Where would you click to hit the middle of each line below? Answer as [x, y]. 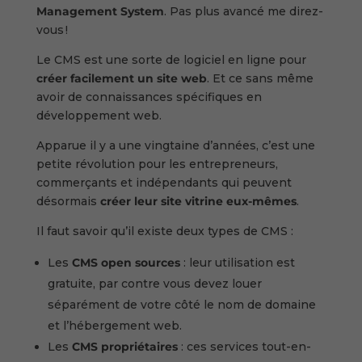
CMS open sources [126, 262]
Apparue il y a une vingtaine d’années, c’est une [175, 145]
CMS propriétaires [123, 346]
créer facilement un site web [121, 78]
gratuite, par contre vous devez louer [154, 283]
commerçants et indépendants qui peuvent [164, 182]
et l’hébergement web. [116, 325]
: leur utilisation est [237, 262]
